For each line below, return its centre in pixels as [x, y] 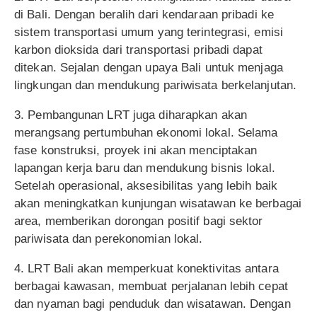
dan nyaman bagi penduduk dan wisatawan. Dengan [152, 304]
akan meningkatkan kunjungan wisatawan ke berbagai [158, 204]
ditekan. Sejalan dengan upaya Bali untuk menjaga [149, 68]
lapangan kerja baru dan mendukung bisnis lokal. [145, 168]
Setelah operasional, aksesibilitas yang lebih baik [146, 186]
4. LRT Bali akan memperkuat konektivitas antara [146, 269]
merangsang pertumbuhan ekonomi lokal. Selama [146, 133]
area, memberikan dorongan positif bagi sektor [139, 221]
